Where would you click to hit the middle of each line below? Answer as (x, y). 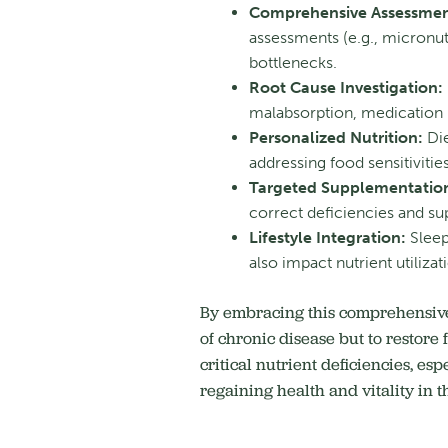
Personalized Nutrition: (335, 138)
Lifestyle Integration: (327, 238)
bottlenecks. (292, 63)
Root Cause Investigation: (345, 88)
